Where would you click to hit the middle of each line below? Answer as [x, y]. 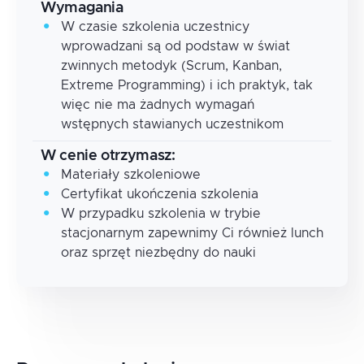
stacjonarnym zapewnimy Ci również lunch [192, 233]
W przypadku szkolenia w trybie [161, 213]
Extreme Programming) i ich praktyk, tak [187, 85]
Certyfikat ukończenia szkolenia [160, 194]
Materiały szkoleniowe [131, 174]
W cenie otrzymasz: [108, 156]
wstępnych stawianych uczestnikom [172, 124]
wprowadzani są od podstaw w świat [175, 46]
